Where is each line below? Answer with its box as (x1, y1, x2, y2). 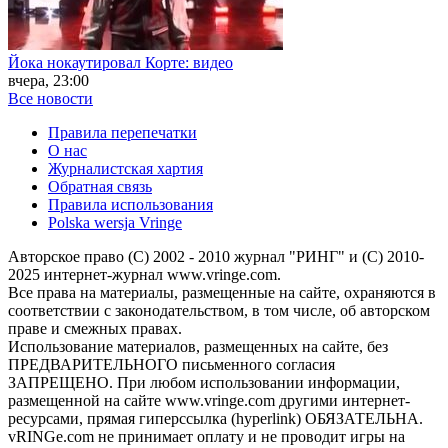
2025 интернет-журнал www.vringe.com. (8, 265, 281, 283)
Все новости (8, 89, 93, 107)
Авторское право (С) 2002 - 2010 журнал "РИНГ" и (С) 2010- (8, 247, 424, 265)
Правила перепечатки (48, 123, 197, 141)
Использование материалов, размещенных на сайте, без (8, 337, 388, 355)
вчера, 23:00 (8, 71, 89, 89)
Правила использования (48, 195, 213, 213)
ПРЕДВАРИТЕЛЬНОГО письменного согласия (8, 355, 335, 373)
